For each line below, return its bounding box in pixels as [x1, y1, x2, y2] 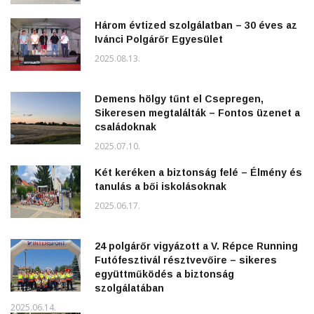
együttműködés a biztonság [95, 268, 234, 280]
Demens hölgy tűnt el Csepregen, [95, 93, 264, 105]
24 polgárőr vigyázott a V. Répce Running [95, 240, 298, 252]
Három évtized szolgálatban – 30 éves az [95, 20, 297, 32]
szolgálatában [95, 282, 164, 294]
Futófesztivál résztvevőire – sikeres [95, 254, 277, 266]
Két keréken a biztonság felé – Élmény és [95, 167, 302, 179]
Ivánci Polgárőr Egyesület [95, 34, 223, 46]
